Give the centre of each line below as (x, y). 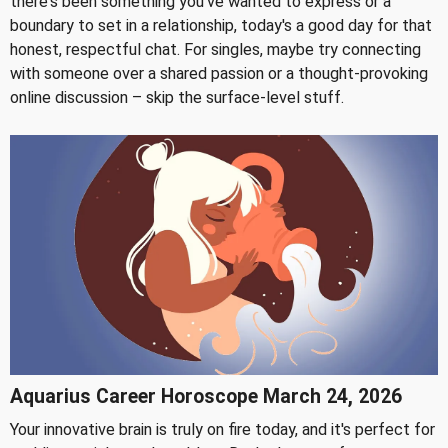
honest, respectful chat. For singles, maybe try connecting (215, 49)
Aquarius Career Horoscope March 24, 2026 (206, 397)
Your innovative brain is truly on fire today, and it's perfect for (222, 430)
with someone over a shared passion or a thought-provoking (219, 73)
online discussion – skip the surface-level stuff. (177, 97)
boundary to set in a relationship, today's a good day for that (221, 25)
